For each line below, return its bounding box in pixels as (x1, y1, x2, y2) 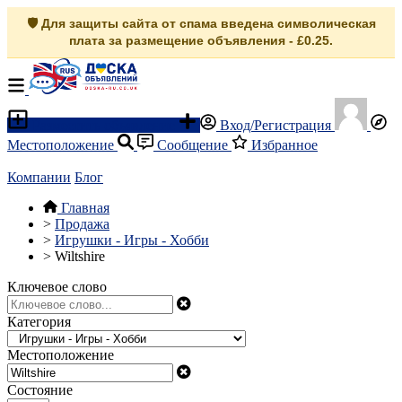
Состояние (7, 382, 73, 398)
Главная (61, 200, 109, 215)
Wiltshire (55, 249, 105, 264)
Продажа (55, 216, 109, 232)
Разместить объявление (29, 118, 179, 133)
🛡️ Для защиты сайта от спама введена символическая (26, 16, 376, 31)
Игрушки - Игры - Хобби (55, 232, 209, 248)
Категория (7, 314, 71, 329)
